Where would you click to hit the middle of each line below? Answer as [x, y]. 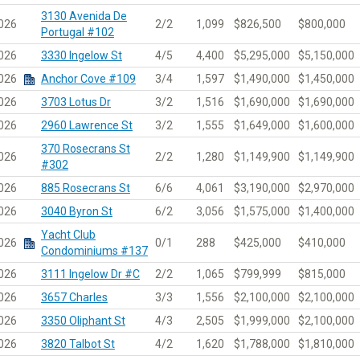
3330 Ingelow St [81, 55]
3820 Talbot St [78, 344]
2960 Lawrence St [86, 125]
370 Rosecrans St [85, 148]
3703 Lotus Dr [76, 102]
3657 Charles [74, 297]
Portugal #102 [77, 32]
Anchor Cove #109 [88, 78]
